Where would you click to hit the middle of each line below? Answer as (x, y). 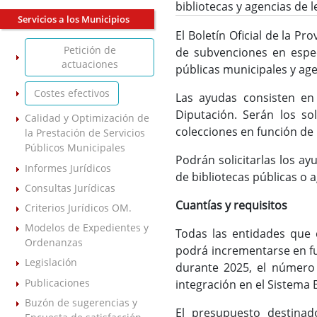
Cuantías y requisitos (232, 206)
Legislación (51, 263)
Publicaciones (57, 282)
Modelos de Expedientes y (87, 228)
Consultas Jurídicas (70, 188)
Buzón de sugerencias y (81, 302)
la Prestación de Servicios (85, 133)
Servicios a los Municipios (74, 19)
